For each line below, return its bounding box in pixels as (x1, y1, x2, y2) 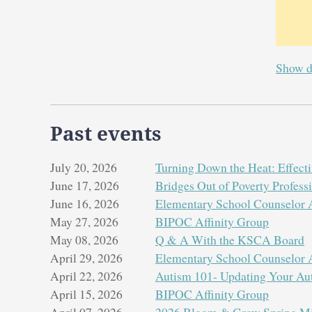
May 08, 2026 (50, 231, 118, 248)
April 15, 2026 (50, 285, 123, 302)
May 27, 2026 (50, 212, 118, 230)
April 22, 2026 (50, 267, 123, 284)
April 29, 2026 (50, 249, 123, 266)
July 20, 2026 (50, 158, 117, 175)
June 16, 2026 (50, 194, 119, 212)
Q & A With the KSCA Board (155, 231, 304, 248)
